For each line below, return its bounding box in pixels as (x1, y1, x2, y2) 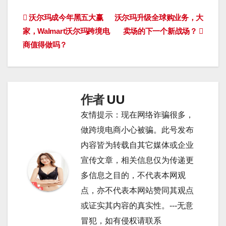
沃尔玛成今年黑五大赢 (27, 13, 103, 22)
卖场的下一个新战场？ (123, 26, 199, 35)
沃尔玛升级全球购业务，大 (114, 13, 203, 22)
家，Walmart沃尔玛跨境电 (23, 26, 110, 35)
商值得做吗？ (23, 40, 68, 49)
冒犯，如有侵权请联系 (81, 216, 161, 225)
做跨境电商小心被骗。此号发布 (81, 125, 194, 134)
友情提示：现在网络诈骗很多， (81, 110, 194, 119)
